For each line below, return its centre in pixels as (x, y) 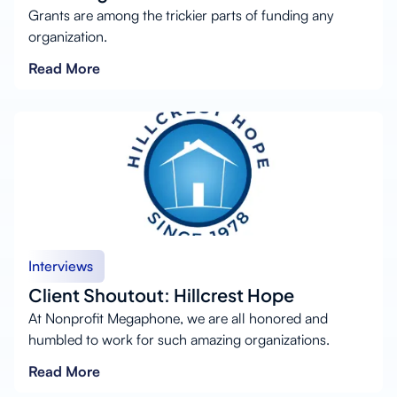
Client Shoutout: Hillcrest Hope (161, 294)
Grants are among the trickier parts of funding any (181, 15)
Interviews (61, 265)
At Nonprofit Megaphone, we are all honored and (178, 318)
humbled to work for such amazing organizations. (179, 339)
